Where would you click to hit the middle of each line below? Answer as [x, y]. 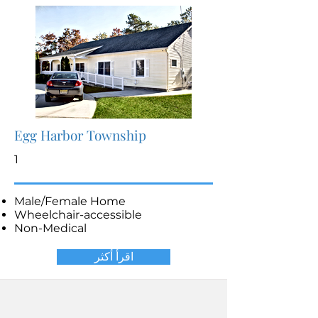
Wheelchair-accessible [78, 215]
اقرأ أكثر [114, 257]
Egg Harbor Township [80, 135]
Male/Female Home [70, 201]
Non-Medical [50, 228]
